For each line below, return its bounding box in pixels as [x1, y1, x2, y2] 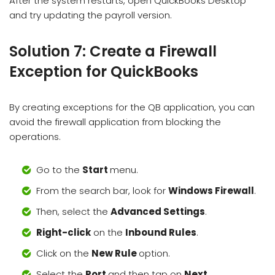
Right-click [36, 226, 91, 239]
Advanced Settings [110, 205, 205, 219]
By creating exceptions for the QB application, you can [9, 101, 255, 114]
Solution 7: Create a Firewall [9, 41, 217, 62]
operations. [9, 130, 61, 144]
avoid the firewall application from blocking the [9, 115, 221, 129]
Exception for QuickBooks [9, 61, 198, 82]
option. [139, 247, 170, 260]
